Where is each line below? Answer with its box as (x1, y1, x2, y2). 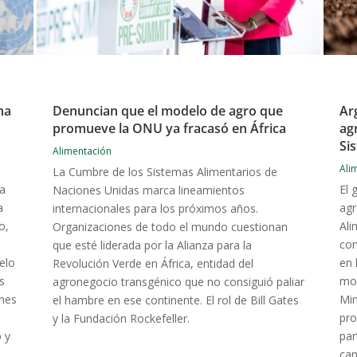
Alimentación (52, 144, 112, 159)
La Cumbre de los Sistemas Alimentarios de (52, 164, 277, 180)
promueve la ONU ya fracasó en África (52, 120, 286, 138)
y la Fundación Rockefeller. (52, 311, 190, 327)
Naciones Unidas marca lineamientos (52, 182, 245, 198)
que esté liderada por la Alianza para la (52, 237, 252, 253)
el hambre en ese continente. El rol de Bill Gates (52, 292, 299, 308)
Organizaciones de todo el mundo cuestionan (52, 219, 288, 235)
